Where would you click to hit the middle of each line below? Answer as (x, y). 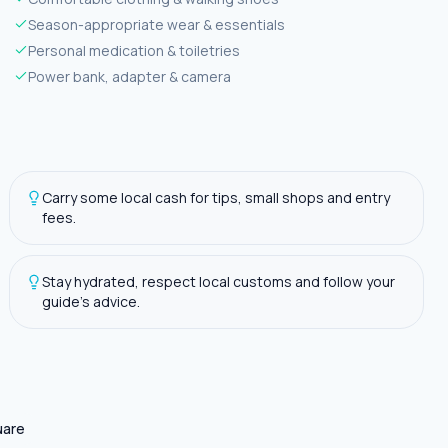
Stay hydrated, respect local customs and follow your (218, 281)
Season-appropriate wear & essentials (156, 24)
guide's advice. (91, 301)
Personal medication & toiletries (134, 50)
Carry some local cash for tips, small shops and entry (216, 197)
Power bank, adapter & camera (129, 76)
